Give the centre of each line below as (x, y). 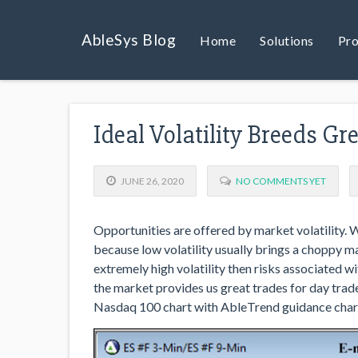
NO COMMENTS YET (281, 181)
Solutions (287, 40)
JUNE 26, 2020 (152, 181)
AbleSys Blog (129, 39)
